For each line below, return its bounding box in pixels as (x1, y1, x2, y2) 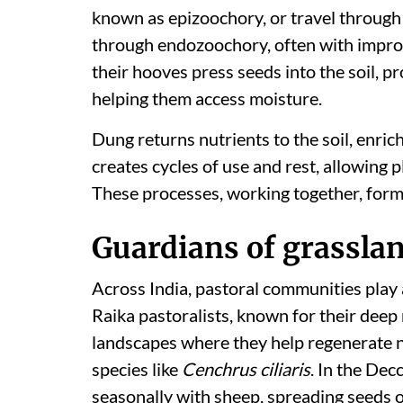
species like (92, 358, 182, 380)
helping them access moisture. (92, 87, 322, 109)
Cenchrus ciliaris (182, 358, 310, 380)
